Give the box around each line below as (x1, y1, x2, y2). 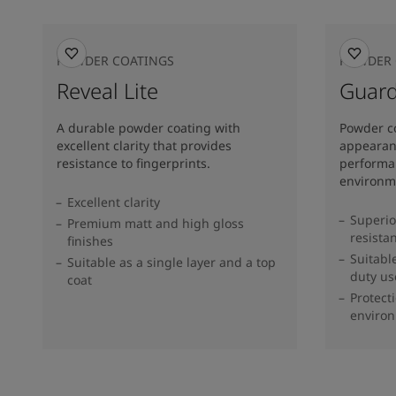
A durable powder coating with (57, 119, 240, 136)
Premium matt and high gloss (67, 215, 244, 232)
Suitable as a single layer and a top (67, 254, 276, 270)
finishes (67, 232, 113, 249)
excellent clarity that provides (57, 137, 232, 154)
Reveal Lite (57, 76, 158, 105)
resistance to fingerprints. (57, 155, 210, 171)
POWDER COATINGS (57, 52, 174, 69)
